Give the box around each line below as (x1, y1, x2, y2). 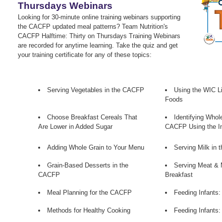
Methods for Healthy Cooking (47, 206, 131, 214)
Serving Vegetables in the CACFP (47, 86, 145, 94)
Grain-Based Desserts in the (47, 161, 129, 169)
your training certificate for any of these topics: (18, 51, 152, 58)
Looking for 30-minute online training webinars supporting (18, 13, 180, 21)
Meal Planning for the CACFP (47, 188, 132, 196)
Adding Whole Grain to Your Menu (47, 143, 145, 151)
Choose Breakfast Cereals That (47, 113, 138, 121)
